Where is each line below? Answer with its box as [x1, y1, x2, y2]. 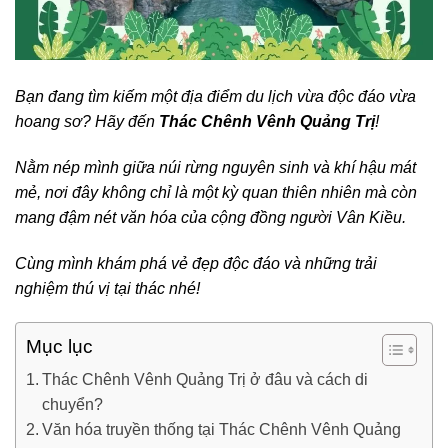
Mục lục [26, 336, 93, 358]
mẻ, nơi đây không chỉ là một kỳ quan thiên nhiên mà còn [15, 184, 417, 202]
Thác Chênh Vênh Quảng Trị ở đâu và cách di [42, 370, 369, 388]
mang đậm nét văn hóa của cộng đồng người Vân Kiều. [15, 209, 406, 227]
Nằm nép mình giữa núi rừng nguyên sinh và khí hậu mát [15, 159, 416, 177]
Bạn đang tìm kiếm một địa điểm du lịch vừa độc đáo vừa [15, 88, 416, 106]
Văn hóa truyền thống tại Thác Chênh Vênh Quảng [42, 420, 402, 438]
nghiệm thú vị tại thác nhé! [15, 280, 200, 298]
